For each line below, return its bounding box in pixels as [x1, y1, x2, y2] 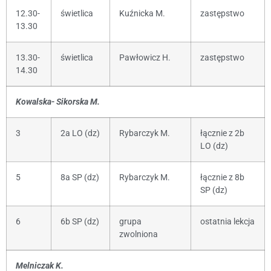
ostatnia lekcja [200, 216, 255, 227]
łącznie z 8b [200, 172, 244, 183]
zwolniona [119, 229, 158, 240]
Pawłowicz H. [119, 52, 171, 63]
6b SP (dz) [60, 216, 99, 227]
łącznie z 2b [200, 128, 244, 139]
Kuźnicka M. [119, 8, 165, 19]
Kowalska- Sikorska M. [16, 96, 100, 107]
